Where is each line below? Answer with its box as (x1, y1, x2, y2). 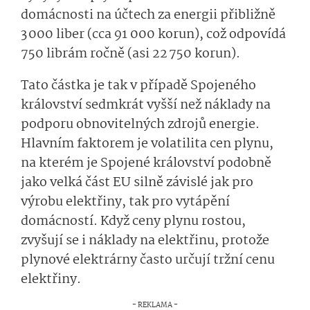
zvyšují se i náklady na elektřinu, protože (21, 230, 269, 252)
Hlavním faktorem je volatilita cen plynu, (21, 134, 273, 155)
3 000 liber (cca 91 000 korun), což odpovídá (21, 24, 286, 46)
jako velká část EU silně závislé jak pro (21, 172, 253, 194)
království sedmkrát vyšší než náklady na (21, 95, 271, 116)
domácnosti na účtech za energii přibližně (21, 5, 275, 26)
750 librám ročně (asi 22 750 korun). (21, 44, 240, 65)
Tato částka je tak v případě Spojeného (21, 75, 256, 97)
